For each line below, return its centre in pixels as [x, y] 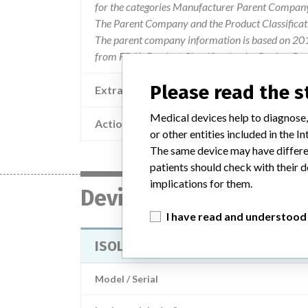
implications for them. [201, 183]
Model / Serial [126, 279]
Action [112, 123]
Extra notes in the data [153, 90]
